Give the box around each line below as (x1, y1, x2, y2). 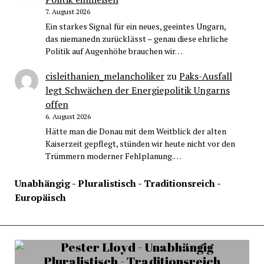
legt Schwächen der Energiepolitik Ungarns (45, 83, 230, 97)
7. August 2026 (45, 7, 90, 16)
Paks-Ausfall (179, 69, 232, 82)
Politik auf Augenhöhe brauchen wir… (45, 45, 183, 57)
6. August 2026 (45, 111, 91, 121)
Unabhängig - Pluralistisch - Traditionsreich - (14, 176, 220, 190)
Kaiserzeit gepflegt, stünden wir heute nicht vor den (45, 137, 235, 149)
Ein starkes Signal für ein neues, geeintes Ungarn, (45, 21, 226, 32)
